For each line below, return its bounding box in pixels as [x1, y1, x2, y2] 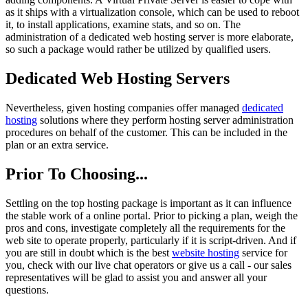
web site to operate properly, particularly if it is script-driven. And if [5, 234, 296, 246]
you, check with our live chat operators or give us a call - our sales [5, 258, 291, 271]
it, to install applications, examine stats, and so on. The [5, 19, 241, 31]
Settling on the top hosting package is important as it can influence [5, 197, 291, 209]
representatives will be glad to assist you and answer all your [5, 271, 267, 283]
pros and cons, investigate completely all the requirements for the [5, 221, 285, 234]
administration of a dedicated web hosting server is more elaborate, [5, 31, 294, 43]
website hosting [172, 246, 239, 258]
